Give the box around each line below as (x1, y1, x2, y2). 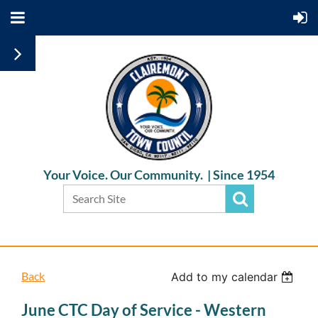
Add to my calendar (171, 270, 278, 284)
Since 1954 (213, 167, 275, 182)
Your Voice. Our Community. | (43, 167, 213, 182)
